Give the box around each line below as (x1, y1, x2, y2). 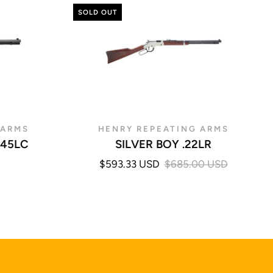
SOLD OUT (78, 7, 117, 16)
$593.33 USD (99, 157, 160, 170)
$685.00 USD (164, 157, 228, 170)
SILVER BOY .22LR (115, 137, 211, 152)
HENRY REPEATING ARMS (97, 124, 229, 134)
